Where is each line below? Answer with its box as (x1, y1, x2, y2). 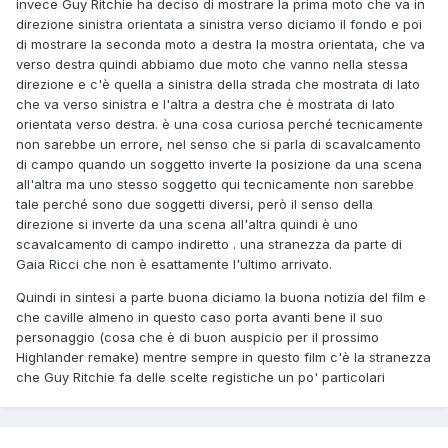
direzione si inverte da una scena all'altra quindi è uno (16, 216, 358, 233)
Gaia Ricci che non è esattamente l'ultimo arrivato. (16, 256, 332, 273)
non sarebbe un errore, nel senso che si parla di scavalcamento (16, 136, 421, 153)
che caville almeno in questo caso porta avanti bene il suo (16, 309, 383, 326)
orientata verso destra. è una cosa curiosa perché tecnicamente (16, 116, 423, 133)
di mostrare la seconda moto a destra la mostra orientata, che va (16, 36, 425, 53)
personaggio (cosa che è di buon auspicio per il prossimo (16, 329, 379, 346)
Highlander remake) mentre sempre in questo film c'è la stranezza (16, 349, 431, 366)
